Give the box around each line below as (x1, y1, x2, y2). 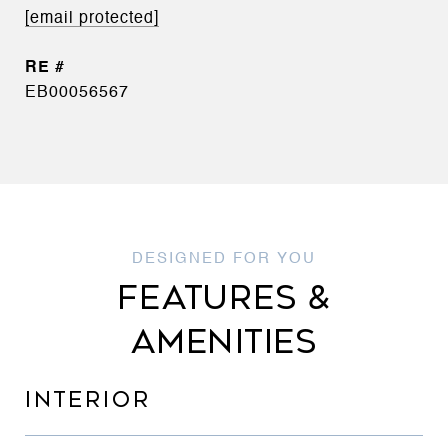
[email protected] (25, 10, 159, 27)
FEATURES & (117, 279, 331, 317)
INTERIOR (25, 388, 151, 412)
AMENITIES (131, 323, 317, 361)
